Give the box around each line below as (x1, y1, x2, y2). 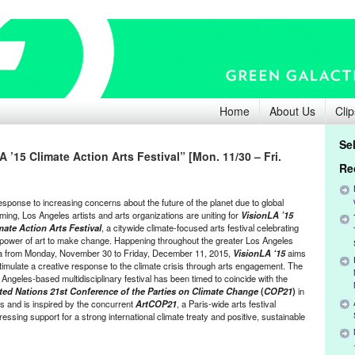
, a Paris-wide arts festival (177, 297, 276, 310)
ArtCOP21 (136, 297, 177, 310)
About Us (269, 103, 315, 119)
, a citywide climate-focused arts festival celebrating (101, 221, 299, 234)
